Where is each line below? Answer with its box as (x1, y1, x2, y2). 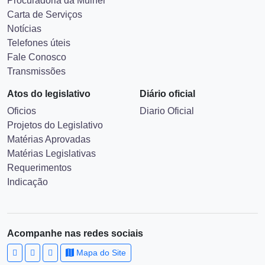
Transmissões (7, 95, 66, 105)
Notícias (7, 52, 41, 62)
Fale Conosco (7, 80, 66, 91)
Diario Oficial (140, 134, 194, 144)
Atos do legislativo (7, 117, 91, 127)
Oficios (7, 134, 36, 144)
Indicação (7, 205, 48, 215)
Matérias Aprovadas (7, 163, 91, 173)
